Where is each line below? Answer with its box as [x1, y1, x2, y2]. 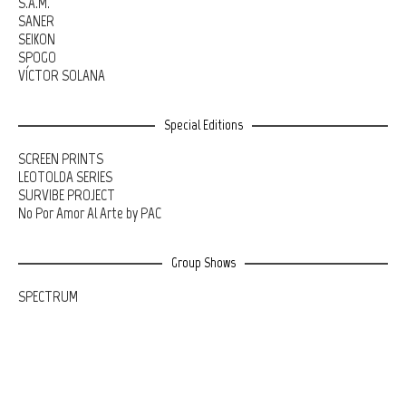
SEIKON [18, 30, 55, 49]
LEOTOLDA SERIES [18, 168, 112, 187]
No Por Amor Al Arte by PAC [18, 204, 161, 223]
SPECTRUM [18, 287, 78, 306]
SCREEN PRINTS [18, 150, 103, 169]
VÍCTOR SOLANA [18, 66, 105, 85]
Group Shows [170, 254, 236, 272]
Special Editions [163, 116, 243, 134]
